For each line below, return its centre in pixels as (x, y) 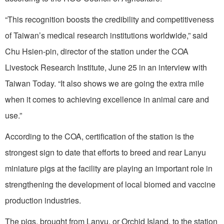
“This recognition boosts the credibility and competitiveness (109, 19)
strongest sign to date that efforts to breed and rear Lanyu (105, 152)
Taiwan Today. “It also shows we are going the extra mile (104, 83)
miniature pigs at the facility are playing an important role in (109, 168)
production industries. (43, 200)
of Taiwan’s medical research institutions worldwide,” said (106, 35)
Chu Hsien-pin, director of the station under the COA (97, 51)
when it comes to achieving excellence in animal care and (107, 99)
